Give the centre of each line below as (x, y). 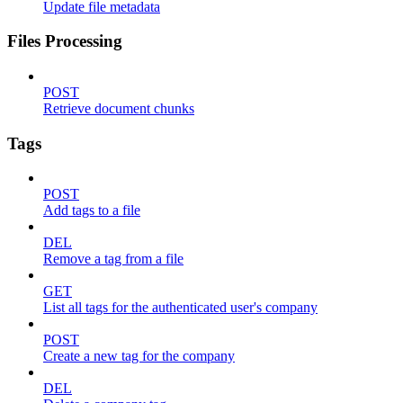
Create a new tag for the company (139, 356)
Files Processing (65, 41)
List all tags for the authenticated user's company (180, 308)
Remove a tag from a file (113, 259)
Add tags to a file (92, 210)
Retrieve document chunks (119, 109)
